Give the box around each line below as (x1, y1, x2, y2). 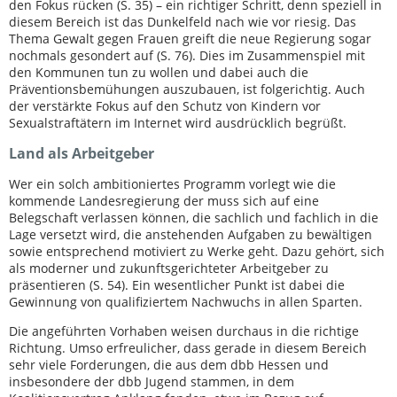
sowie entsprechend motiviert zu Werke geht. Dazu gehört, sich (9, 242, 385, 260)
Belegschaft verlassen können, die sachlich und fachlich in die (9, 208, 378, 226)
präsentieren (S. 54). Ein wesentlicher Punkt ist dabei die (9, 276, 345, 293)
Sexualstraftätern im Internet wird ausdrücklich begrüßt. (9, 113, 346, 131)
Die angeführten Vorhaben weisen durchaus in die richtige (9, 322, 359, 339)
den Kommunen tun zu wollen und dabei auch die (9, 63, 308, 81)
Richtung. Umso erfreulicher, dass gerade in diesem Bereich (9, 339, 367, 356)
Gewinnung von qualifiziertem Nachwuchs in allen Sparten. (9, 292, 362, 310)
